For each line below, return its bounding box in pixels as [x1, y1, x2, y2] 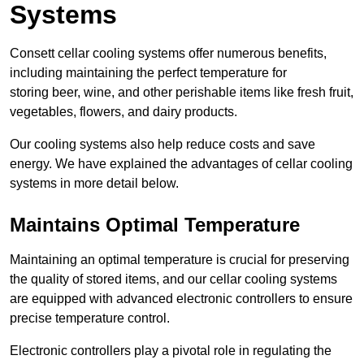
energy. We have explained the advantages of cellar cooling [10, 157, 353, 171]
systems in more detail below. [10, 176, 179, 191]
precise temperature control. [10, 311, 170, 326]
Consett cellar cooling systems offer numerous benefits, [10, 46, 327, 61]
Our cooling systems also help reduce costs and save [10, 137, 315, 152]
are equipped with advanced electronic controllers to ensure [10, 292, 353, 306]
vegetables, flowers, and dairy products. [10, 105, 237, 119]
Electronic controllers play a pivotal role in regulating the [10, 344, 331, 358]
